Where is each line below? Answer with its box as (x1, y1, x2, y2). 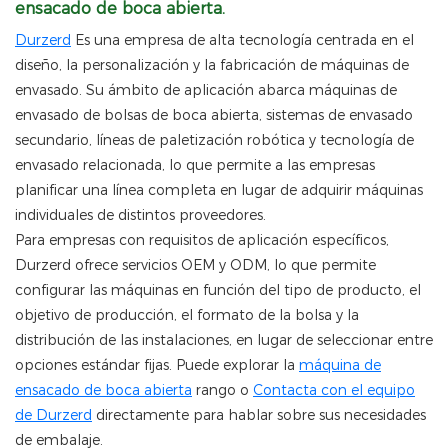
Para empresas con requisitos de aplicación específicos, (15, 231, 389, 250)
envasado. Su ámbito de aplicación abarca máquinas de (15, 81, 397, 100)
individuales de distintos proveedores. (15, 206, 266, 225)
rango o (192, 381, 253, 400)
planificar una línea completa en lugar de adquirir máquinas (15, 181, 423, 200)
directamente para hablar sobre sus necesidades (92, 406, 426, 425)
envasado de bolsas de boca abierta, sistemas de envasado (15, 106, 413, 125)
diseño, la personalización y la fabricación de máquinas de (15, 56, 409, 75)
